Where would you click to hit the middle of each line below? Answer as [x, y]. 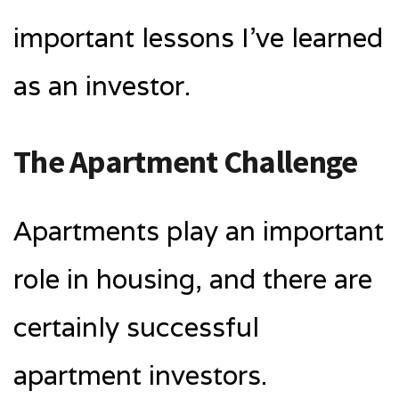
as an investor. [102, 85]
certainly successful [136, 327]
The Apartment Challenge [186, 161]
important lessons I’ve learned [198, 37]
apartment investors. [140, 375]
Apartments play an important [199, 231]
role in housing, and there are [193, 279]
